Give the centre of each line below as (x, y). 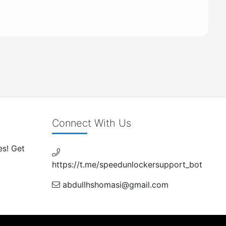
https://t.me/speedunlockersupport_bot (127, 164)
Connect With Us (91, 123)
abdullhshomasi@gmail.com (114, 185)
